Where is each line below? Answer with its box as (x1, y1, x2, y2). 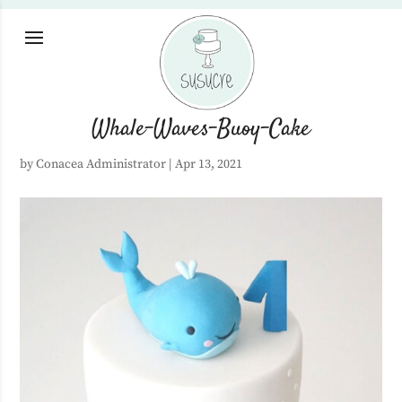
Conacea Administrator (36, 156, 167, 172)
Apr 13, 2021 (175, 156, 243, 172)
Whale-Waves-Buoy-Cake (92, 112, 310, 146)
